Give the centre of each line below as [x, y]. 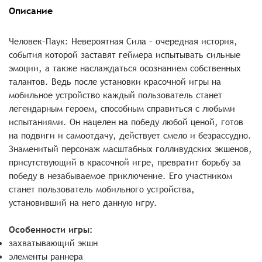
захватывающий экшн [53, 242]
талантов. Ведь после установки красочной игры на [115, 81]
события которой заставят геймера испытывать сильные [125, 54]
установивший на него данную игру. [83, 202]
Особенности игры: [51, 229]
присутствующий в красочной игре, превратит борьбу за [125, 162]
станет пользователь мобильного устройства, [102, 189]
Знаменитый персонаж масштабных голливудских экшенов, [130, 148]
